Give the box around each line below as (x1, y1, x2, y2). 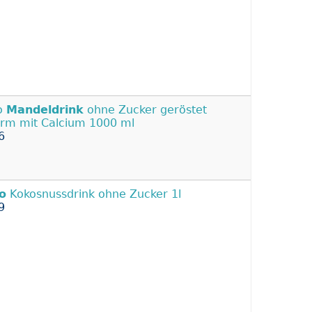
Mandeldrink (6, 103, 84, 117)
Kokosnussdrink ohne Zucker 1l (6, 187, 181, 201)
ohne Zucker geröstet (84, 103, 207, 117)
